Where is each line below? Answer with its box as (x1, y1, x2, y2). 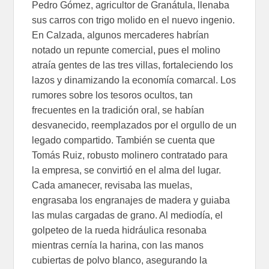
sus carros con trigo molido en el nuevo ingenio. (32, 14, 235, 25)
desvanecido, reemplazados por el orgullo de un (32, 119, 237, 130)
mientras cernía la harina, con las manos (32, 240, 204, 250)
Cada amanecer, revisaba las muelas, (32, 180, 193, 190)
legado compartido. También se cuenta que (32, 134, 216, 145)
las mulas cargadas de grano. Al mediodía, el (32, 210, 223, 220)
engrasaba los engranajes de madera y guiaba (32, 195, 231, 205)
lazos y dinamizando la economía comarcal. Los (32, 74, 237, 85)
